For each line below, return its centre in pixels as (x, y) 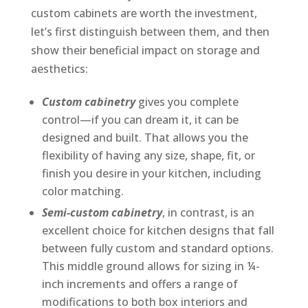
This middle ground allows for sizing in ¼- (151, 266)
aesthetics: (59, 69)
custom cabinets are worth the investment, (144, 13)
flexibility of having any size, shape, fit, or (148, 156)
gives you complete (187, 102)
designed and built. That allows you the (145, 138)
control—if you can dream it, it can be (140, 120)
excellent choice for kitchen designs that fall (158, 231)
